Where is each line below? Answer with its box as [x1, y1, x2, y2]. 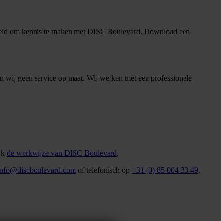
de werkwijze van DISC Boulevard [7, 149, 117, 158]
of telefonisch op [76, 166, 132, 175]
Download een [144, 27, 190, 36]
